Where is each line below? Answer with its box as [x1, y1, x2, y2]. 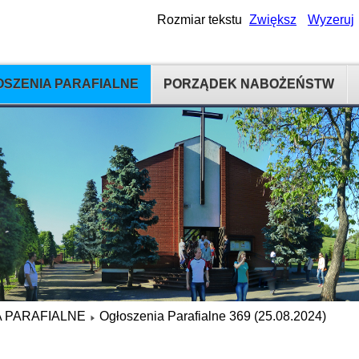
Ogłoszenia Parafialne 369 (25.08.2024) [99, 309, 326, 323]
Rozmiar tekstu [157, 13, 242, 26]
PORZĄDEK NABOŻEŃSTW [163, 77, 334, 91]
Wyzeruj [308, 13, 354, 26]
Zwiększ [249, 13, 296, 26]
